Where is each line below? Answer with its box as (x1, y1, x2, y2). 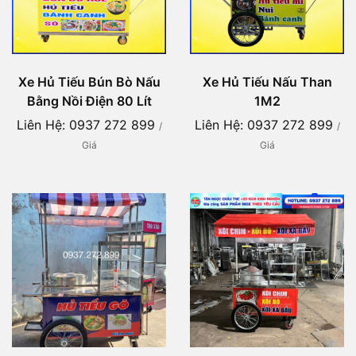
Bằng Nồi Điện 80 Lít (26, 93, 152, 110)
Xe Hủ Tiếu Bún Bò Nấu (17, 74, 161, 91)
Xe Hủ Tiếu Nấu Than (202, 74, 332, 91)
